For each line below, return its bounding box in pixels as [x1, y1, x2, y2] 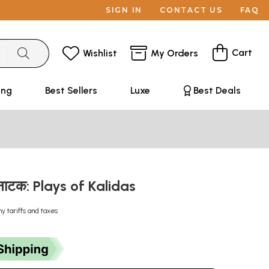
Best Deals [193, 85, 241, 96]
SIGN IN [105, 5, 143, 14]
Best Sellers [44, 85, 97, 96]
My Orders [151, 47, 198, 59]
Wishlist [83, 47, 117, 59]
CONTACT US [160, 5, 223, 14]
